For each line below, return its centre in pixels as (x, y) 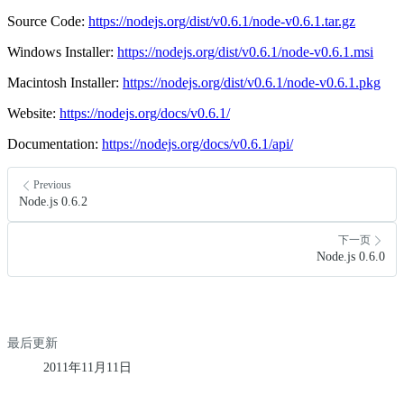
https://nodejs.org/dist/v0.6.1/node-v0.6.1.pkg (252, 82)
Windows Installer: (62, 51)
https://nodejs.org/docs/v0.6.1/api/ (197, 143)
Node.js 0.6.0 (351, 256)
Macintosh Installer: (65, 82)
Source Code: (48, 21)
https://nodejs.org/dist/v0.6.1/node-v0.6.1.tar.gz (222, 21)
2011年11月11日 (87, 367)
